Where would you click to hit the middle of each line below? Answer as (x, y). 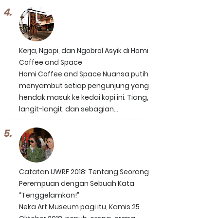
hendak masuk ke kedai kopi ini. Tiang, (84, 97)
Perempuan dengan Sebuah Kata (77, 183)
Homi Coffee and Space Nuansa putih (84, 74)
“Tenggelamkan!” (49, 195)
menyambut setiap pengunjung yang (84, 86)
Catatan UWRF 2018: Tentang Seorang (84, 172)
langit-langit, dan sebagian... (69, 109)
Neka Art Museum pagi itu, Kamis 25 (79, 207)
